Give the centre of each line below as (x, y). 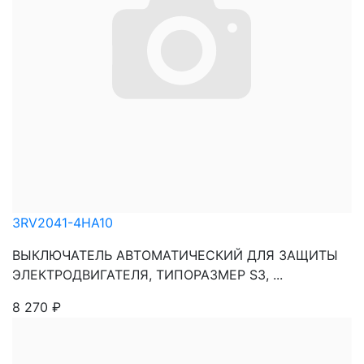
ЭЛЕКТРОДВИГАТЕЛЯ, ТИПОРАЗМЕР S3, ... (147, 275)
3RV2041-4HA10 (63, 223)
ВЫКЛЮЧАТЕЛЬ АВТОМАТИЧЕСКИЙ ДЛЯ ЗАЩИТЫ (175, 255)
